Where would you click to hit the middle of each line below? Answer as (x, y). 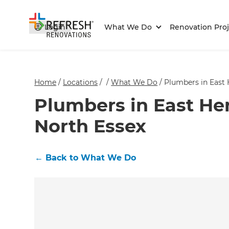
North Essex (90, 126)
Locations (81, 83)
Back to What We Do (91, 158)
